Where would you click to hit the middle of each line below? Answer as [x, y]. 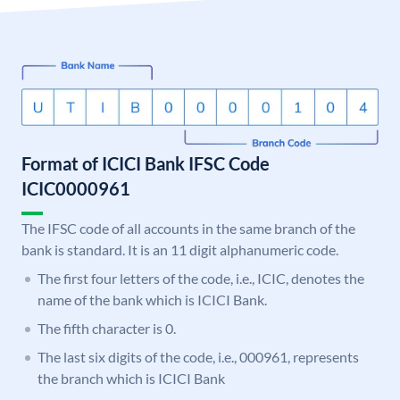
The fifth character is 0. [107, 329]
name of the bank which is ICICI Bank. [152, 300]
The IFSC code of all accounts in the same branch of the [188, 229]
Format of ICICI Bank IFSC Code [146, 164]
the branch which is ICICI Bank [131, 379]
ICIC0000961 [76, 189]
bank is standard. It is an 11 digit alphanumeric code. [180, 250]
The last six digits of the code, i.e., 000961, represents [198, 357]
